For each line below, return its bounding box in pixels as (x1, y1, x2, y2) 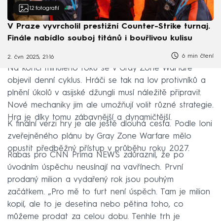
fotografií (35, 5, 59, 11)
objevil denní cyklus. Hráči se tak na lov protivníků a (7, 76, 206, 85)
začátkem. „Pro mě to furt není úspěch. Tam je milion (7, 187, 210, 196)
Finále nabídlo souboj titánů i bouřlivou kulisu (7, 35, 192, 43)
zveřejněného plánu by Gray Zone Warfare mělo (7, 132, 191, 141)
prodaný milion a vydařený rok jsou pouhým (7, 175, 174, 184)
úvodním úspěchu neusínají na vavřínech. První (7, 163, 183, 172)
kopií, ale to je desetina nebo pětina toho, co (7, 200, 184, 209)
